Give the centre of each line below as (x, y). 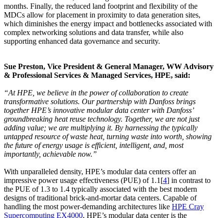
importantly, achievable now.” (50, 154)
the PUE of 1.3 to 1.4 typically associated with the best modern (100, 189)
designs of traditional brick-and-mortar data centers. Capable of (100, 198)
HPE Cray (188, 207)
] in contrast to (189, 181)
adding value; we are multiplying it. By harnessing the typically (101, 128)
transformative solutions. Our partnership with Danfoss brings (100, 102)
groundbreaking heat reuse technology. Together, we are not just (102, 119)
